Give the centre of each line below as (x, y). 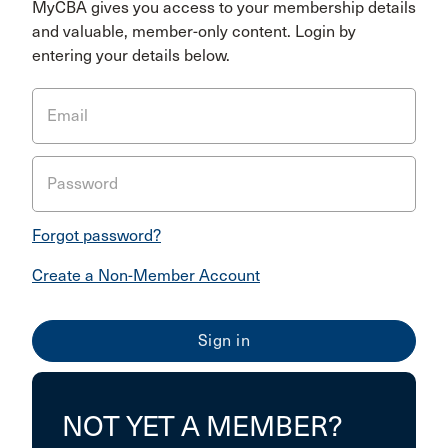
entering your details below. (131, 55)
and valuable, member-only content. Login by (194, 31)
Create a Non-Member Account (146, 275)
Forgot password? (96, 235)
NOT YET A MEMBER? (202, 426)
